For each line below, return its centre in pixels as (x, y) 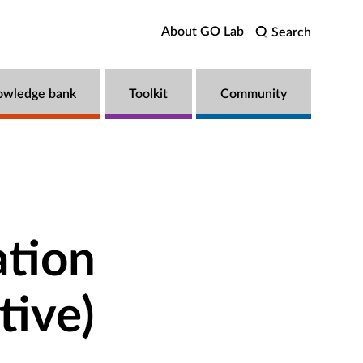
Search (291, 32)
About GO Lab (202, 32)
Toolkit (148, 94)
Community (254, 94)
